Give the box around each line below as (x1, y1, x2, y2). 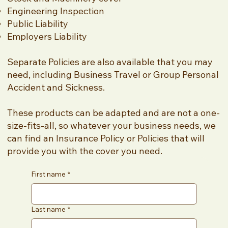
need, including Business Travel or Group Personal (7, 69, 219, 81)
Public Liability (7, 18, 68, 30)
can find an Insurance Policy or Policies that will (7, 132, 205, 145)
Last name (31, 205, 66, 214)
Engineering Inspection (7, 5, 104, 17)
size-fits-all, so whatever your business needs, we (7, 120, 216, 132)
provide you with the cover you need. (7, 145, 162, 157)
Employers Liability (7, 31, 87, 43)
